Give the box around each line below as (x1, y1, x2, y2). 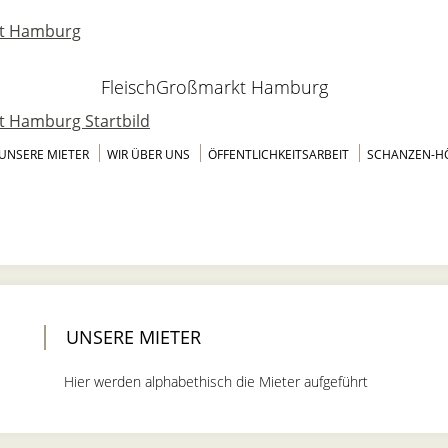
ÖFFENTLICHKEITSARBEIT (208, 146, 349, 163)
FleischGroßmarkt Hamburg (101, 75, 328, 99)
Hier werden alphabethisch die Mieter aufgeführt (64, 372, 368, 391)
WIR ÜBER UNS (107, 146, 190, 163)
